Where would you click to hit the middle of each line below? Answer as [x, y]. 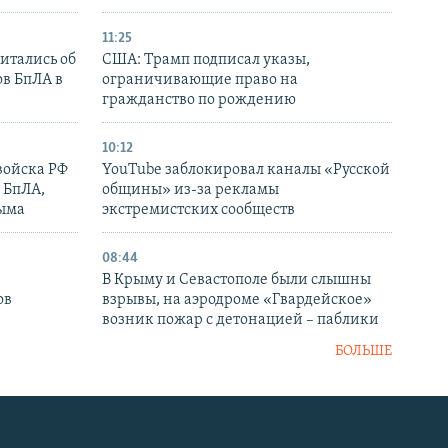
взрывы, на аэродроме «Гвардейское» [237, 300]
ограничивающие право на [200, 80]
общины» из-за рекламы [190, 190]
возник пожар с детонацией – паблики [240, 320]
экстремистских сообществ [198, 210]
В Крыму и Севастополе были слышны [236, 280]
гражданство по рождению [199, 100]
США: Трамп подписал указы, [206, 60]
